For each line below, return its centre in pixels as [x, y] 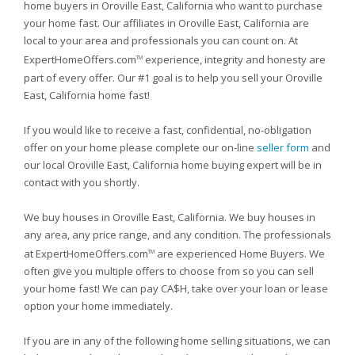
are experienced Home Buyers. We [240, 253]
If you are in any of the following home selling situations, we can [177, 340]
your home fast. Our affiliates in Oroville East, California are [166, 23]
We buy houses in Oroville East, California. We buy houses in [170, 217]
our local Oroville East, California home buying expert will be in [173, 164]
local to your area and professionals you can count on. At [161, 41]
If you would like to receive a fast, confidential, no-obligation [168, 130]
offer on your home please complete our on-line [140, 147]
